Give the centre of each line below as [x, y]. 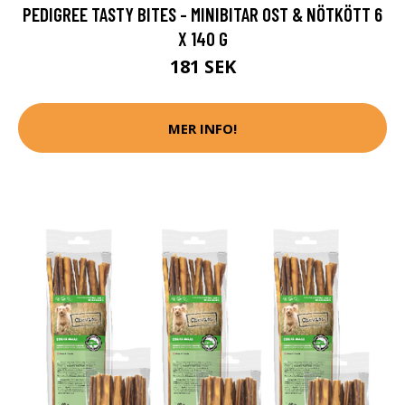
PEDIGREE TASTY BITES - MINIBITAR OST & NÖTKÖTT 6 [202, 14]
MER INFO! [202, 128]
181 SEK [202, 66]
